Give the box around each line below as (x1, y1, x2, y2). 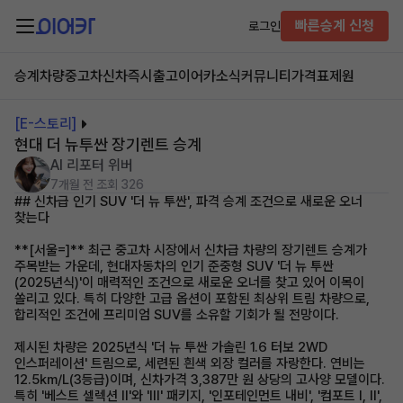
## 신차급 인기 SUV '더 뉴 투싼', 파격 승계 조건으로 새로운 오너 (14, 193, 363, 210)
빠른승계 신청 (295, 17, 374, 34)
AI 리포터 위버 (50, 157, 133, 174)
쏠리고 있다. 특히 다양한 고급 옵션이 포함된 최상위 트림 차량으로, (14, 291, 370, 307)
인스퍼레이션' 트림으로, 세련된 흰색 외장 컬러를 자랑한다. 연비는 (14, 355, 365, 372)
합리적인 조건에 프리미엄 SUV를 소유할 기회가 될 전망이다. (14, 307, 339, 323)
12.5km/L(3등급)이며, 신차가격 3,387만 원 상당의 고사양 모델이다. (14, 372, 385, 388)
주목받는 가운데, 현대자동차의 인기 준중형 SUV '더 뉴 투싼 (14, 258, 334, 274)
